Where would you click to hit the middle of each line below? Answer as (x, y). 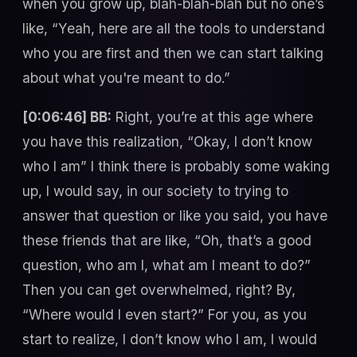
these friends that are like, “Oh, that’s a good (167, 241)
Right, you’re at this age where (212, 117)
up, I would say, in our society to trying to (155, 191)
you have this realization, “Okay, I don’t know (167, 142)
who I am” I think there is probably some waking (176, 167)
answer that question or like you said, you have (175, 216)
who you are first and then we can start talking (173, 53)
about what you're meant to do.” (126, 77)
